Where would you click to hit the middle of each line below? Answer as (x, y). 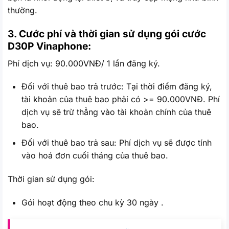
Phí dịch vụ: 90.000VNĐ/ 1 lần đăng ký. (84, 63)
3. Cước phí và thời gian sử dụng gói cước (107, 34)
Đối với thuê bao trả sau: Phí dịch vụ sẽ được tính (117, 143)
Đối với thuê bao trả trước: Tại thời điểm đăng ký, (117, 87)
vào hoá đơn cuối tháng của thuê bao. (95, 156)
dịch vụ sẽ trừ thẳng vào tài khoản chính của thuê (117, 112)
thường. (22, 10)
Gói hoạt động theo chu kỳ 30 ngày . (93, 202)
